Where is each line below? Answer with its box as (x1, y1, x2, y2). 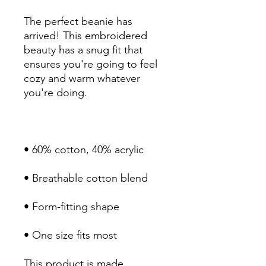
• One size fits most (24, 229, 117, 242)
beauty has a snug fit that (24, 43, 142, 56)
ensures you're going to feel (24, 58, 157, 71)
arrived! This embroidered (24, 29, 147, 42)
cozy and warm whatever (24, 72, 140, 85)
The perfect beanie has (24, 15, 132, 28)
